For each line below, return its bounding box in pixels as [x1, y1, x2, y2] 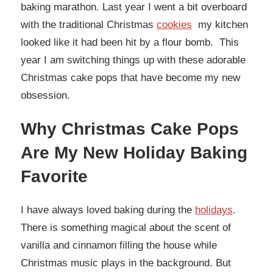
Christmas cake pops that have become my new [21, 72, 240, 84]
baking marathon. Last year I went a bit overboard [21, 1, 247, 13]
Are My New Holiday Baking [21, 143, 247, 163]
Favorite [21, 167, 88, 186]
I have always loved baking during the [21, 204, 195, 216]
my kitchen [192, 19, 248, 31]
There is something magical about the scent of [21, 222, 231, 234]
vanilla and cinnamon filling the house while [21, 239, 217, 252]
